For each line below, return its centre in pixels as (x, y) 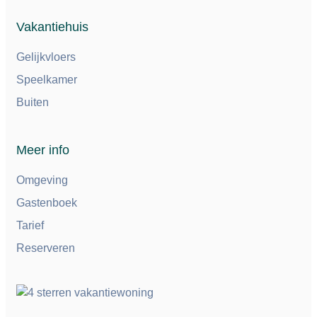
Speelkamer (47, 80)
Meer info (43, 150)
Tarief (30, 225)
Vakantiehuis (52, 27)
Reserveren (46, 248)
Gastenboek (47, 203)
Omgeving (42, 180)
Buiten (33, 102)
